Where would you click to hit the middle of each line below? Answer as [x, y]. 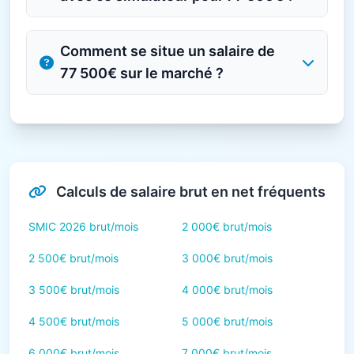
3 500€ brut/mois [74, 290]
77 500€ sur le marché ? [142, 73]
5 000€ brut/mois [227, 321]
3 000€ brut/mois [227, 258]
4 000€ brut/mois [227, 290]
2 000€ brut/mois [227, 226]
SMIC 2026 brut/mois [83, 226]
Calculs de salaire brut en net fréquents [189, 192]
